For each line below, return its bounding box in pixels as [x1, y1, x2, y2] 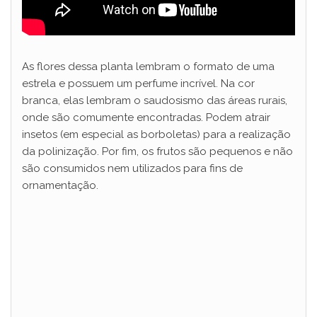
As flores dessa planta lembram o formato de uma [22, 60, 275, 74]
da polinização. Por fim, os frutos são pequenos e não [22, 145, 293, 158]
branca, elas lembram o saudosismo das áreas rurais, [22, 94, 287, 108]
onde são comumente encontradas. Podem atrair [22, 111, 270, 125]
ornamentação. [22, 179, 98, 192]
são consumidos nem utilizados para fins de [22, 162, 243, 175]
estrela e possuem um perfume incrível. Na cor [22, 77, 255, 91]
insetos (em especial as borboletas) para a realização [22, 128, 291, 142]
